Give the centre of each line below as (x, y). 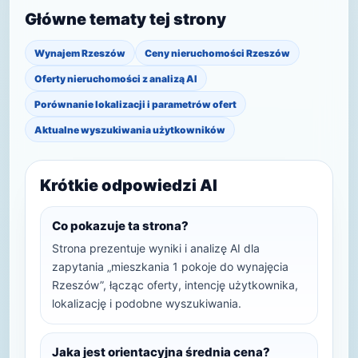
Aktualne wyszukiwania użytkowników (130, 129)
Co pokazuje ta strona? (120, 226)
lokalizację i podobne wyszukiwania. (147, 303)
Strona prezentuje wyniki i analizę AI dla (156, 248)
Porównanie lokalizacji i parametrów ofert (135, 104)
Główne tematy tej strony (125, 19)
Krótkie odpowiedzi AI (129, 185)
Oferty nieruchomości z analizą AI (116, 78)
